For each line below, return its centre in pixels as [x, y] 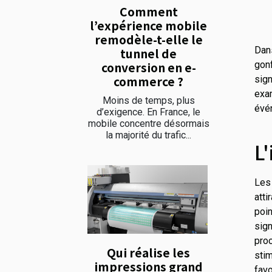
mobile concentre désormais [148, 123]
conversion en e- [148, 67]
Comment [148, 11]
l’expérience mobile [148, 25]
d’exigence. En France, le [148, 112]
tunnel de [148, 53]
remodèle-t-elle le [148, 39]
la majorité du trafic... [148, 135]
